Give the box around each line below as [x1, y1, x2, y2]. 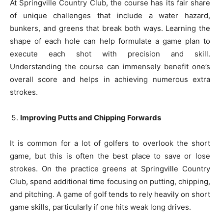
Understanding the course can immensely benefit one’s [10, 62, 210, 71]
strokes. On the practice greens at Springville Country [10, 164, 210, 173]
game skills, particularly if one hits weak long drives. [10, 202, 191, 212]
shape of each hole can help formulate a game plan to [10, 36, 210, 46]
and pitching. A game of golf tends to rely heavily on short [10, 190, 210, 199]
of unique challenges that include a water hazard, [10, 11, 210, 20]
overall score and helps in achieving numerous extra [10, 75, 210, 84]
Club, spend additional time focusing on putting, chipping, [10, 177, 210, 186]
